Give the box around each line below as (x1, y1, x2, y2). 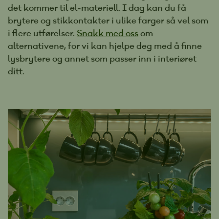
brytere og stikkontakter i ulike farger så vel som (8, 15, 208, 26)
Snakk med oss (77, 27, 138, 39)
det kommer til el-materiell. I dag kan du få (8, 2, 186, 14)
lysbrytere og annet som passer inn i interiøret (8, 53, 197, 65)
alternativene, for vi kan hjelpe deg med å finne (8, 40, 202, 52)
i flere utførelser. (8, 27, 77, 39)
